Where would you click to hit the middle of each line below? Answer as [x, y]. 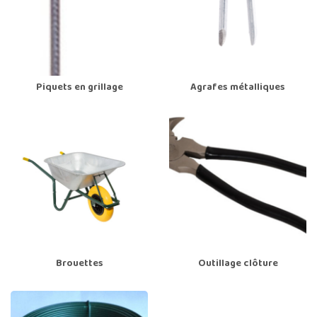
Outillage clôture [238, 264]
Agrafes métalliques [238, 88]
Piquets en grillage [79, 88]
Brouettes [79, 264]
